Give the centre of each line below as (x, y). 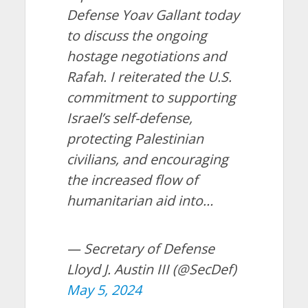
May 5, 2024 (104, 289)
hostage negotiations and (146, 56)
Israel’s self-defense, (129, 118)
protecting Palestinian (135, 138)
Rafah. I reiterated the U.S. (149, 76)
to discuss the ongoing (136, 35)
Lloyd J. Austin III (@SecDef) (151, 269)
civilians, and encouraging (147, 159)
